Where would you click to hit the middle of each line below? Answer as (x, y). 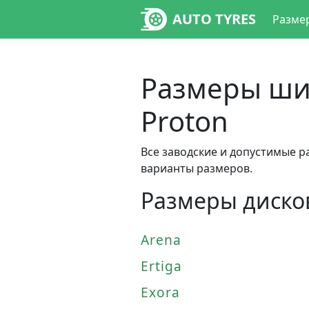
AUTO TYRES (214, 19)
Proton (185, 121)
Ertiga (161, 266)
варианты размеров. (197, 168)
